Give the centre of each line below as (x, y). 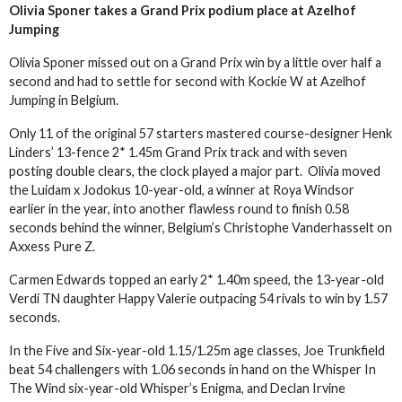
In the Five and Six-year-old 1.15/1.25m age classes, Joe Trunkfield (197, 350)
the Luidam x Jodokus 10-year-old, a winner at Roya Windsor (182, 190)
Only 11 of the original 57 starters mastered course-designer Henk (201, 133)
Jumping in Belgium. (64, 100)
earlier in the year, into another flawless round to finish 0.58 (179, 209)
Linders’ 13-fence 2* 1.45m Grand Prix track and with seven (178, 152)
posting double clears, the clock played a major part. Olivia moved (195, 171)
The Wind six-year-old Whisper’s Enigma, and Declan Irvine (177, 388)
